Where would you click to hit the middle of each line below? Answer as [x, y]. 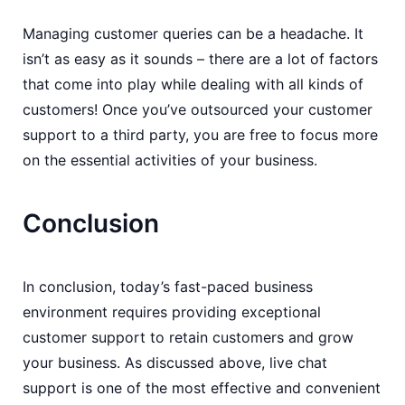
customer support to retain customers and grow [188, 337]
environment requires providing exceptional [172, 312]
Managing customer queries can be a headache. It [193, 33]
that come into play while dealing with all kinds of [193, 84]
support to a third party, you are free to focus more [200, 135]
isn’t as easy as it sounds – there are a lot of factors [200, 59]
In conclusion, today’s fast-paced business [168, 287]
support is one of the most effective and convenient [202, 388]
